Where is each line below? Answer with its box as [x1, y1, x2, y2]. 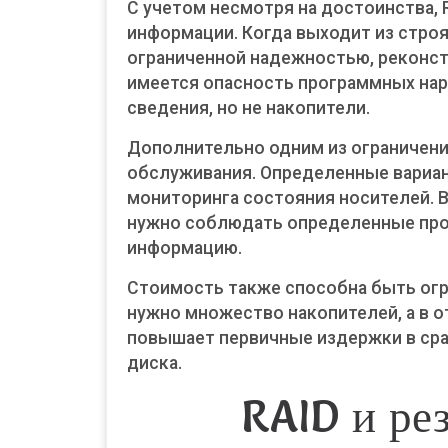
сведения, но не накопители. [127, 98, 370, 118]
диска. [127, 353, 182, 373]
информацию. [127, 238, 242, 258]
